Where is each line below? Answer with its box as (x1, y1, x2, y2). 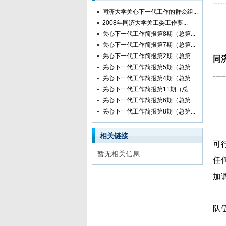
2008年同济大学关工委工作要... (102, 19, 188, 26)
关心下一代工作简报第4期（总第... (102, 75, 195, 82)
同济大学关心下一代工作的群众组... (102, 8, 198, 15)
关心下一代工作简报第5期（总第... (102, 64, 195, 71)
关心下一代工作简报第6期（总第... (102, 97, 195, 104)
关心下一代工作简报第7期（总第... (102, 41, 195, 48)
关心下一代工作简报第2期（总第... (102, 52, 195, 60)
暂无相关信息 (97, 150, 140, 158)
